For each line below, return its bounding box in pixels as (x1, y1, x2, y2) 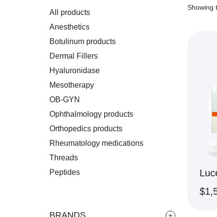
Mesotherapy (49, 81, 94, 90)
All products (49, 8, 90, 17)
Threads (49, 154, 78, 162)
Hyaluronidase (49, 66, 100, 75)
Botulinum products (49, 37, 116, 46)
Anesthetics (49, 23, 90, 31)
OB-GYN (49, 95, 80, 104)
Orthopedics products (49, 124, 123, 133)
